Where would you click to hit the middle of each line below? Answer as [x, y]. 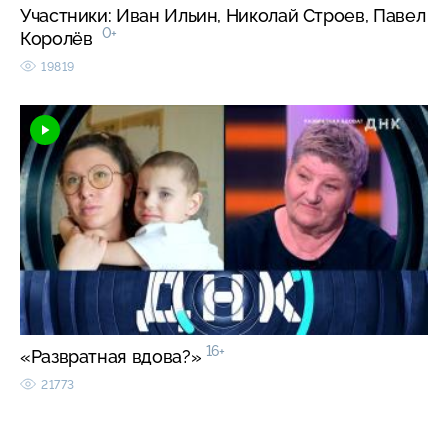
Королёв [61, 38]
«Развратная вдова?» [113, 356]
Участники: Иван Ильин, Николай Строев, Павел [223, 15]
